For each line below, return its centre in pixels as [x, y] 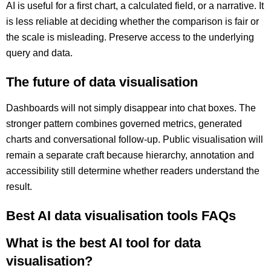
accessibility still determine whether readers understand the [133, 171]
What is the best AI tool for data [103, 243]
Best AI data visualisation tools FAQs [121, 216]
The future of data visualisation [102, 82]
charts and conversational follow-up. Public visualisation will [135, 139]
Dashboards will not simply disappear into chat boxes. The [131, 108]
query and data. [39, 53]
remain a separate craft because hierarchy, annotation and [130, 155]
